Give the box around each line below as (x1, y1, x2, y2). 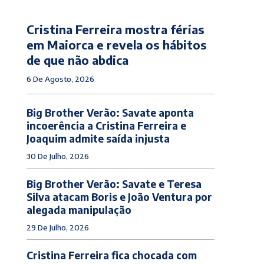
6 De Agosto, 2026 (26, 74, 94, 84)
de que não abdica (26, 52, 128, 67)
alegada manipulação (26, 203, 131, 216)
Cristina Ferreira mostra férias (26, 21, 204, 37)
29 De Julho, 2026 (26, 222, 89, 232)
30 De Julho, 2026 (26, 151, 89, 161)
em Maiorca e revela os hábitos (26, 37, 207, 52)
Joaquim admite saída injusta (26, 131, 170, 145)
